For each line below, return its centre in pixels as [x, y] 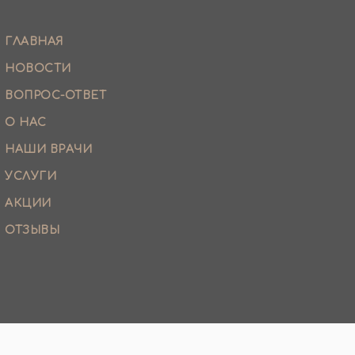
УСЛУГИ [31, 177]
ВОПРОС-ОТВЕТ [55, 96]
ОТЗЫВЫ [32, 231]
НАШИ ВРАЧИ [48, 150]
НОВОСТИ [38, 69]
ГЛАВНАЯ [34, 42]
